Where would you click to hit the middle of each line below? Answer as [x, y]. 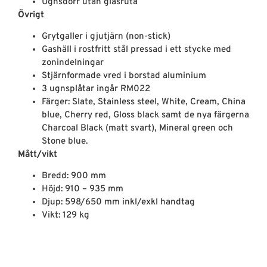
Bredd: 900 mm [74, 176]
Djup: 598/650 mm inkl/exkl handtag [118, 203]
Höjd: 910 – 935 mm [83, 190]
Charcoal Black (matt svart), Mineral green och [137, 128]
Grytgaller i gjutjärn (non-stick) [106, 36]
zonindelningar [73, 63]
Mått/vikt [38, 154]
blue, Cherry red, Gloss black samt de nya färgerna [145, 115]
